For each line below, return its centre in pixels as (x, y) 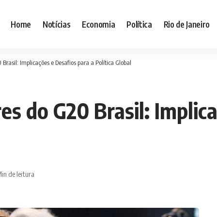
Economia (99, 24)
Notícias (56, 24)
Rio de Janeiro (186, 24)
